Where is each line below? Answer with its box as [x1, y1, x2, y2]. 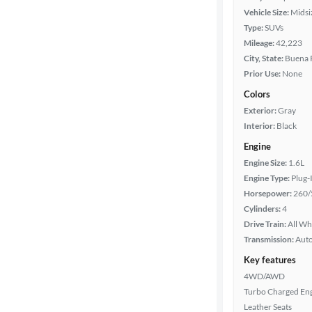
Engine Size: [244, 157, 287, 168]
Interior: [244, 120, 275, 131]
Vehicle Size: [244, 7, 289, 17]
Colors [244, 88, 270, 100]
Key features [244, 254, 296, 265]
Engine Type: [244, 173, 290, 183]
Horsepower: [244, 188, 292, 198]
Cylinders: [244, 203, 281, 214]
